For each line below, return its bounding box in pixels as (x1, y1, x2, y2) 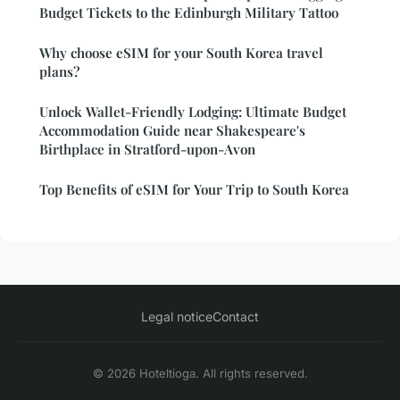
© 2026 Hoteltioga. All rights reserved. (92, 366, 308, 381)
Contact (212, 309, 259, 325)
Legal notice (141, 309, 212, 325)
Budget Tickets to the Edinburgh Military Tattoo (39, 4, 338, 22)
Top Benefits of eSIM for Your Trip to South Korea (39, 180, 349, 199)
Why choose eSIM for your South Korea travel (39, 44, 323, 62)
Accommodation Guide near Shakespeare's (39, 121, 305, 140)
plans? (39, 62, 79, 81)
